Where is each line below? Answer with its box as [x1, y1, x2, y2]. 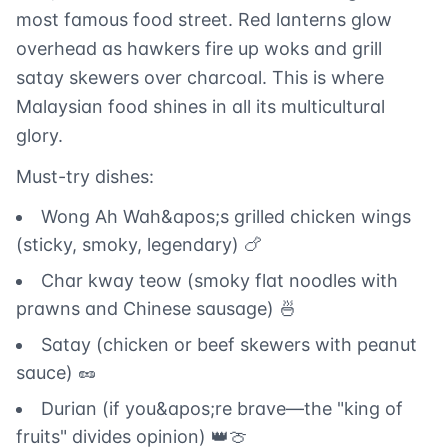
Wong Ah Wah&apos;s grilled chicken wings [41, 206, 411, 228]
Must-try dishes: [16, 166, 154, 188]
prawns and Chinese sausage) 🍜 [16, 298, 297, 320]
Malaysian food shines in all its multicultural [16, 96, 385, 118]
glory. [16, 125, 63, 147]
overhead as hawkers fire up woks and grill [16, 38, 382, 60]
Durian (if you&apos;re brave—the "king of [41, 398, 403, 420]
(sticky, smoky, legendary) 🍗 [16, 234, 262, 256]
